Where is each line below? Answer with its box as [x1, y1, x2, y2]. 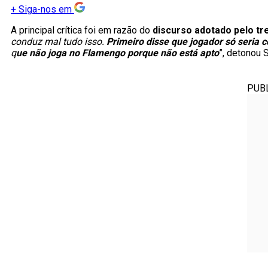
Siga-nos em [19, 4, 72, 16]
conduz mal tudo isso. [11, 36, 106, 48]
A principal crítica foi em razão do [11, 25, 153, 36]
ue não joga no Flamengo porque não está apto [16, 47, 219, 59]
